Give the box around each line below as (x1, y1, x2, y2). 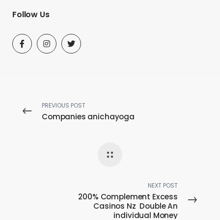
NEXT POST (148, 181, 178, 190)
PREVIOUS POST (42, 101, 85, 110)
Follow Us (12, 9, 50, 20)
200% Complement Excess (78, 192, 178, 202)
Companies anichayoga (42, 111, 135, 122)
